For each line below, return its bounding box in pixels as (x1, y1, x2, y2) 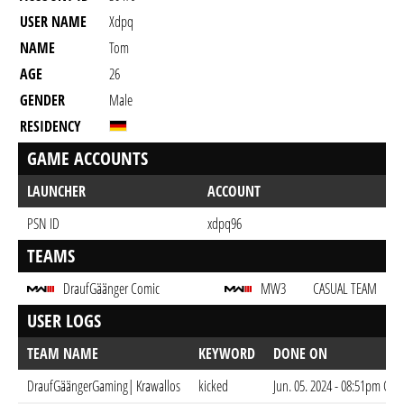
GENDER (20, 90, 65, 110)
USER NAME (20, 12, 87, 32)
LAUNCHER (27, 181, 86, 201)
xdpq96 (207, 214, 242, 234)
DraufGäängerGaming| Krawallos (27, 376, 180, 396)
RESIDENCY (20, 116, 81, 136)
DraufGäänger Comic (63, 279, 160, 298)
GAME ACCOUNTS (27, 146, 148, 170)
